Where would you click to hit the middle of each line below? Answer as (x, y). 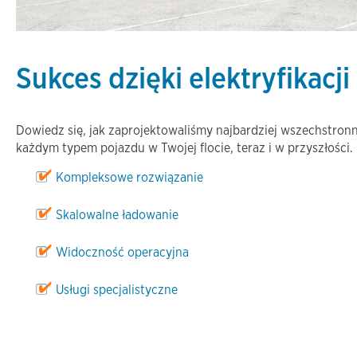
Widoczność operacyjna (122, 253)
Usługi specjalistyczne (117, 290)
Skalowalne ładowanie (117, 215)
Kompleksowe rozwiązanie (129, 178)
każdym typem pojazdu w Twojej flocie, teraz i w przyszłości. (184, 148)
